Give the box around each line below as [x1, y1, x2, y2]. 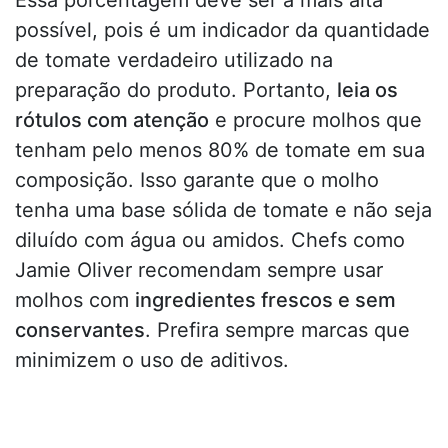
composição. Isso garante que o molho [15, 168, 379, 193]
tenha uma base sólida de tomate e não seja [15, 198, 432, 223]
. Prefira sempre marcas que [145, 318, 410, 343]
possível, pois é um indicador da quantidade [15, 18, 430, 43]
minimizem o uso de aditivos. [15, 348, 289, 373]
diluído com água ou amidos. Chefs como [15, 228, 405, 253]
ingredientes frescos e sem [135, 288, 396, 313]
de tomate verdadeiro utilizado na [15, 48, 333, 73]
